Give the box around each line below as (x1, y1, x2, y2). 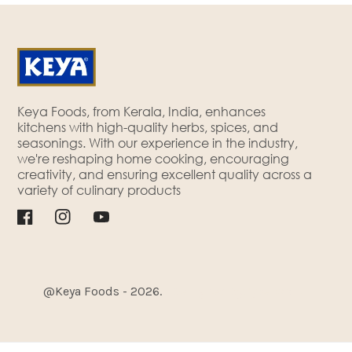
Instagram (54, 215, 112, 230)
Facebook (16, 215, 75, 230)
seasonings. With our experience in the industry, (17, 134, 298, 151)
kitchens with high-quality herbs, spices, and (17, 119, 278, 135)
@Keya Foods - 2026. (43, 283, 165, 299)
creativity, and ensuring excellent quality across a (17, 166, 312, 182)
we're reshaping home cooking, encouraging (17, 150, 289, 167)
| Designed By (165, 283, 243, 299)
